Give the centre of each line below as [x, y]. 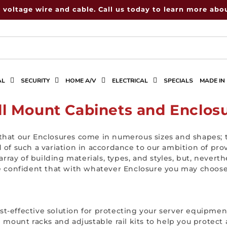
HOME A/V [81, 80]
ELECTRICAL [130, 80]
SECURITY [35, 80]
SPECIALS [178, 80]
